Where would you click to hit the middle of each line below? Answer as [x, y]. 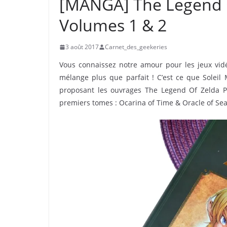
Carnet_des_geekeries [136, 47]
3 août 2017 [82, 47]
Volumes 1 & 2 [113, 25]
